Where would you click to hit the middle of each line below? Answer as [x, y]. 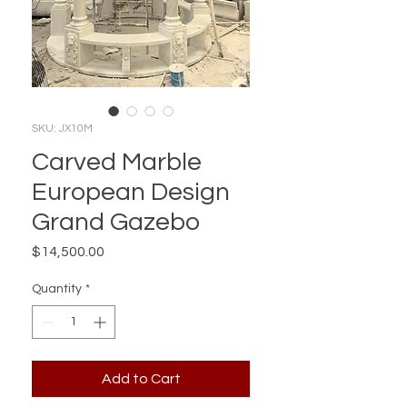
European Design [131, 192]
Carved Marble [117, 162]
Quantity [57, 289]
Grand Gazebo [116, 222]
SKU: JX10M [62, 129]
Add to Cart [141, 379]
